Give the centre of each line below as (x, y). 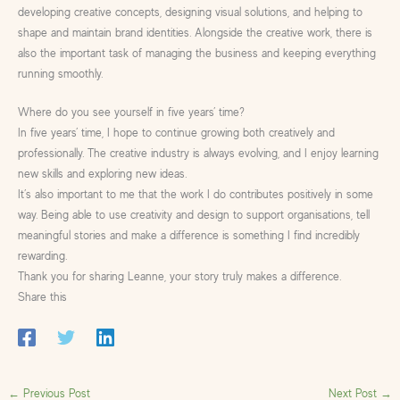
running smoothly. (60, 73)
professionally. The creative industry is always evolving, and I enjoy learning (198, 154)
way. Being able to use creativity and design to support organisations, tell (193, 215)
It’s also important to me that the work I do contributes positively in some (195, 195)
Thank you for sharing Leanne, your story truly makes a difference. (179, 277)
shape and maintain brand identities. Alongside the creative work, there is (195, 32)
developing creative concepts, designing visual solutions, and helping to (190, 12)
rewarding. (42, 256)
